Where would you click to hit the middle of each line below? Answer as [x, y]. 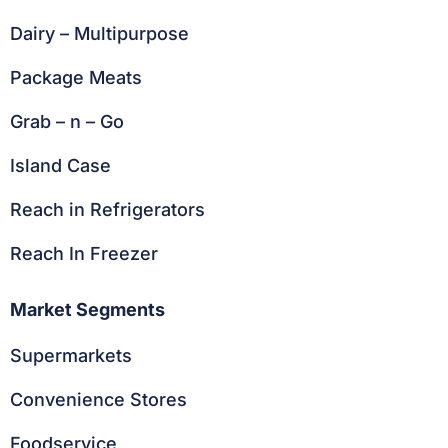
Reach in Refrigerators [107, 209]
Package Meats [76, 77]
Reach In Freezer [84, 253]
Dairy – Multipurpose [99, 33]
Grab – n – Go [67, 121]
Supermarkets [71, 355]
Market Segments [87, 309]
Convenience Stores [98, 399]
